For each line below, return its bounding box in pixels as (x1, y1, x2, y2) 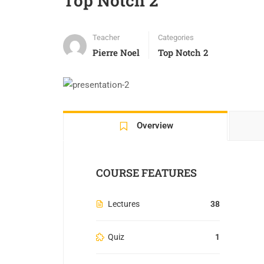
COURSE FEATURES (96, 165, 197, 180)
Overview (137, 120, 174, 131)
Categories (158, 33, 194, 42)
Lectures (108, 199, 140, 209)
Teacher (93, 33, 120, 42)
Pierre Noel (93, 47, 140, 58)
